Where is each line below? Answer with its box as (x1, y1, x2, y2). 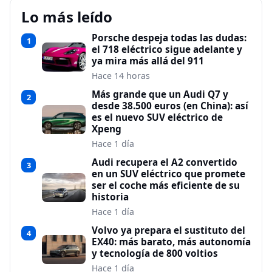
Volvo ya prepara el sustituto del (92, 223, 245, 237)
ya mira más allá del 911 (92, 54, 204, 67)
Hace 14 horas (92, 69, 150, 81)
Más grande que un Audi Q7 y (92, 87, 228, 101)
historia (92, 190, 129, 203)
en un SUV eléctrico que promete (92, 167, 245, 180)
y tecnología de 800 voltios (92, 246, 218, 260)
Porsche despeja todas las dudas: (92, 31, 246, 44)
